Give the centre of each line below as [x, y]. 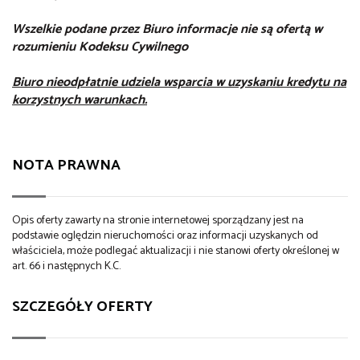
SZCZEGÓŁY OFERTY [82, 307]
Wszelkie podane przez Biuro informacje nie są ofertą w [167, 29]
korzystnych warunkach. [80, 100]
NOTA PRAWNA [66, 166]
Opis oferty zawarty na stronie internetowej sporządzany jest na [158, 221]
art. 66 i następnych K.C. [66, 267]
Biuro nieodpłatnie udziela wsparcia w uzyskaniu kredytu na [179, 82]
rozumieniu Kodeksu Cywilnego [100, 47]
